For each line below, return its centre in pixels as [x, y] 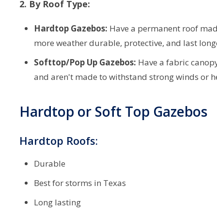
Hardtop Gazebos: [71, 29]
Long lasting [57, 202]
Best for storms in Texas [80, 183]
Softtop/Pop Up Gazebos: [85, 62]
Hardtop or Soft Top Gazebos [113, 112]
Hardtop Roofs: [59, 141]
